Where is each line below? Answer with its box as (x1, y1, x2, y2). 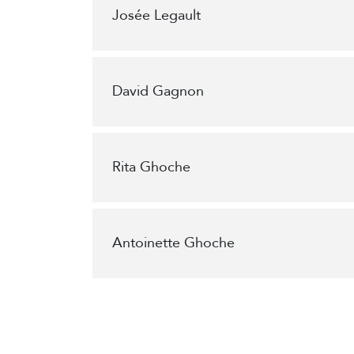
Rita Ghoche (112, 157, 190, 177)
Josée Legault (112, 6, 201, 25)
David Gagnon (112, 81, 204, 101)
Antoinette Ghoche (112, 233, 235, 253)
